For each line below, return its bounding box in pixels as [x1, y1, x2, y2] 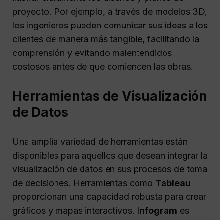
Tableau [155, 177, 191, 188]
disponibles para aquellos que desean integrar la [12, 150, 208, 161]
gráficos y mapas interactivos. [12, 205, 137, 216]
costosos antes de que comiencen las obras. [12, 61, 193, 72]
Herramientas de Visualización [12, 88, 207, 104]
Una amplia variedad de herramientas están [12, 136, 188, 147]
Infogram [137, 205, 177, 216]
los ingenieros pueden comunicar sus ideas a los [12, 20, 208, 30]
